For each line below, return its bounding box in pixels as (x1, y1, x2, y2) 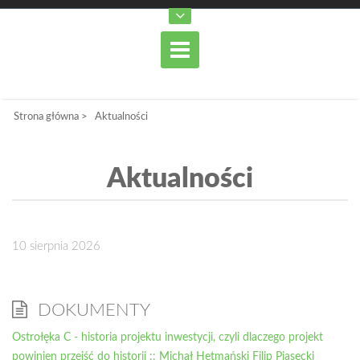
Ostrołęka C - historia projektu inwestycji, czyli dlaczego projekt (12, 332, 323, 343)
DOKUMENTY (33, 301, 150, 319)
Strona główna (14, 112, 79, 122)
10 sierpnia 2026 (12, 240, 100, 252)
